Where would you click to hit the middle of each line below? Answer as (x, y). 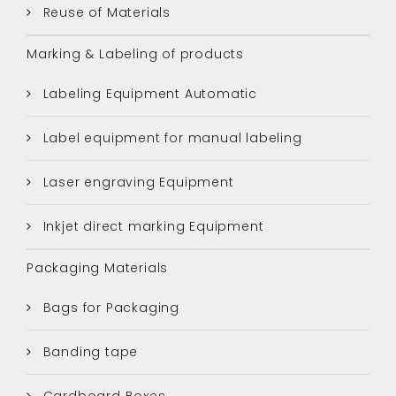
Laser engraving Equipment (136, 182)
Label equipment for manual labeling (170, 137)
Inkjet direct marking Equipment (151, 226)
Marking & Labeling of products (135, 53)
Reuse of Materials (105, 12)
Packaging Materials (98, 267)
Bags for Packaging (109, 307)
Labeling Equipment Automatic (148, 93)
